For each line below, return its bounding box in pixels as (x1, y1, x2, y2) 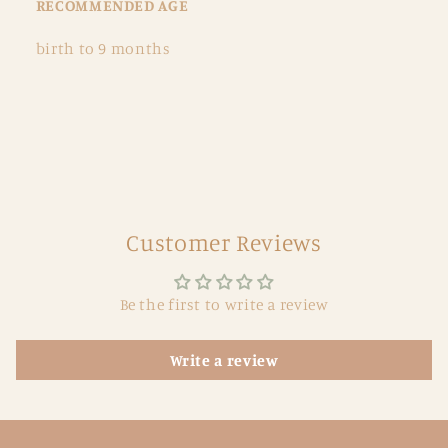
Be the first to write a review (119, 295, 329, 315)
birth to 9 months (35, 39, 171, 59)
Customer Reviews (126, 228, 322, 258)
